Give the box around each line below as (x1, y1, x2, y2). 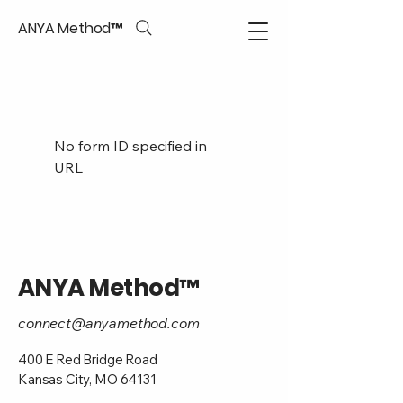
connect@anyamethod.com (18, 314, 200, 332)
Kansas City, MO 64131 (18, 371, 157, 388)
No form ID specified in (54, 137, 207, 155)
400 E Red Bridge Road (18, 351, 157, 368)
